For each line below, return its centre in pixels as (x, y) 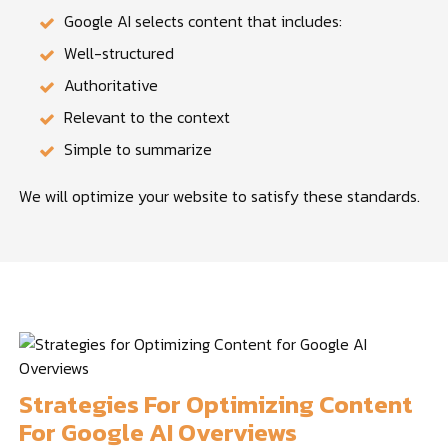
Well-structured (119, 52)
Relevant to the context (147, 116)
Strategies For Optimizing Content (216, 403)
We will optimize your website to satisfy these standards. (220, 195)
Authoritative (111, 84)
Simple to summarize (138, 148)
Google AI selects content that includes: (203, 20)
